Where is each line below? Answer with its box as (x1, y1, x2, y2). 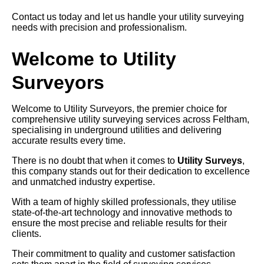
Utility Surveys (177, 156, 242, 166)
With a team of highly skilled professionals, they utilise (12, 197, 236, 207)
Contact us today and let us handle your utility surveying (12, 12, 244, 22)
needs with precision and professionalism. (12, 22, 187, 33)
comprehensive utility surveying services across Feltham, (12, 114, 249, 125)
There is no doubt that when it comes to (12, 156, 177, 166)
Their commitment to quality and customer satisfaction (12, 249, 235, 259)
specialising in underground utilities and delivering (12, 125, 222, 136)
